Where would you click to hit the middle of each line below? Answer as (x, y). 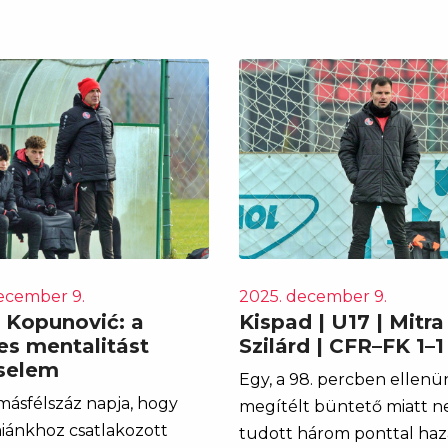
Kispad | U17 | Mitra (341, 321)
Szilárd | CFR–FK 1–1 (341, 345)
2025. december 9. (313, 296)
